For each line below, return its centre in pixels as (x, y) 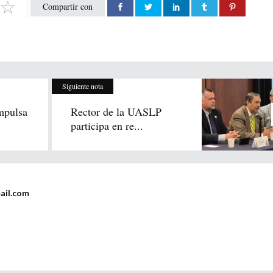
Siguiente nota (83, 86)
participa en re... (107, 126)
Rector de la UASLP (116, 112)
